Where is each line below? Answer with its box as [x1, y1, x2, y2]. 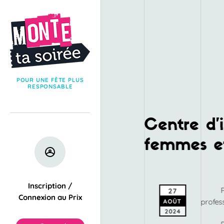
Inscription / [27, 181, 72, 191]
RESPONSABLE [27, 82, 73, 90]
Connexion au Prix [18, 192, 82, 202]
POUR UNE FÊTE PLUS [16, 75, 84, 83]
